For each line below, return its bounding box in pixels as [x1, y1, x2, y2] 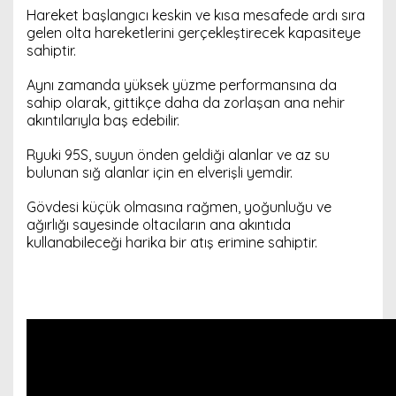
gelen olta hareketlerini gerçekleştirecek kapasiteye [27, 24, 361, 42]
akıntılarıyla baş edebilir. [27, 111, 179, 129]
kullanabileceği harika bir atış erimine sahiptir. [27, 233, 317, 251]
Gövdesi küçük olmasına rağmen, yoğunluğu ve [27, 198, 331, 216]
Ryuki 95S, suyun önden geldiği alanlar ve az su [27, 146, 330, 164]
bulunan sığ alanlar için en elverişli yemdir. [27, 164, 293, 181]
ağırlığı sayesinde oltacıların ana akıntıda [27, 216, 291, 233]
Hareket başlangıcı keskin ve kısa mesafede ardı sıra [27, 6, 365, 24]
